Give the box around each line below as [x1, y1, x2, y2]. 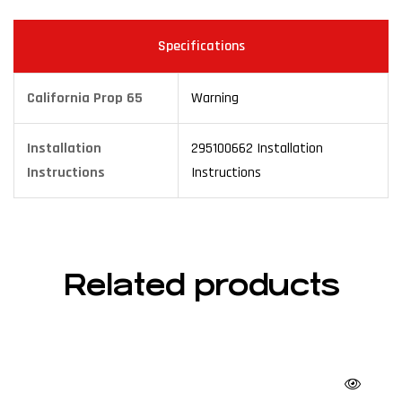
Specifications [157, 36, 245, 56]
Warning [191, 88, 239, 108]
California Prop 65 [27, 88, 143, 108]
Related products [62, 268, 340, 303]
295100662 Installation [191, 138, 323, 158]
